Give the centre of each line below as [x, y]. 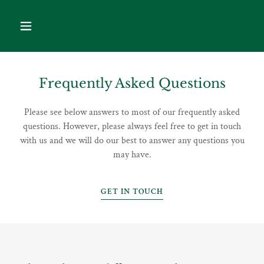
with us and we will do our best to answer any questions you [132, 141]
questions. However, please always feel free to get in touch [132, 126]
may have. [132, 155]
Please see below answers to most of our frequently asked [132, 112]
